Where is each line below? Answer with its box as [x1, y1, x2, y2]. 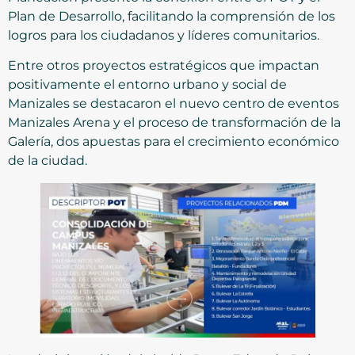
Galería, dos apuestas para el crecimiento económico [8, 134, 339, 150]
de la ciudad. [8, 153, 87, 169]
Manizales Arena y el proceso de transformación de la [8, 115, 341, 131]
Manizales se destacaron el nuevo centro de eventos [8, 96, 339, 112]
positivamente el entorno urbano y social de [8, 77, 287, 93]
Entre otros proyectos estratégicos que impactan [8, 58, 319, 74]
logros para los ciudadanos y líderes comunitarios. [8, 27, 319, 43]
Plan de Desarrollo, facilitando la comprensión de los [8, 8, 335, 24]
